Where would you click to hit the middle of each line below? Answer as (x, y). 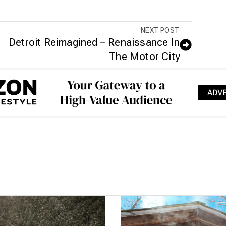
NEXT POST (160, 31)
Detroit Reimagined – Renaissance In (94, 43)
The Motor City (144, 57)
